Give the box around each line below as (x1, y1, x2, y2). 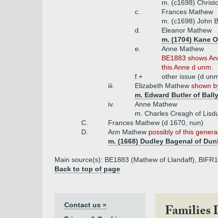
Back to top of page (54, 165, 120, 173)
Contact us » (64, 201, 107, 209)
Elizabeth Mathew (135, 82, 191, 90)
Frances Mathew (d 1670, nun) (108, 119, 203, 127)
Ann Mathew (108, 128, 148, 136)
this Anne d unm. (162, 63, 213, 71)
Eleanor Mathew (162, 26, 212, 34)
